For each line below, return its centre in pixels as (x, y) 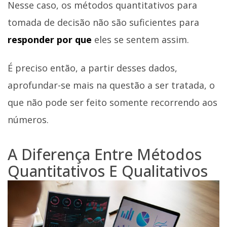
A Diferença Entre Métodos (105, 154)
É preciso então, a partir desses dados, (92, 68)
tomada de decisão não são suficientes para (103, 23)
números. (28, 119)
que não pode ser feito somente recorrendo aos (112, 102)
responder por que (50, 40)
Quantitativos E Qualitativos (108, 171)
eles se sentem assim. (140, 40)
